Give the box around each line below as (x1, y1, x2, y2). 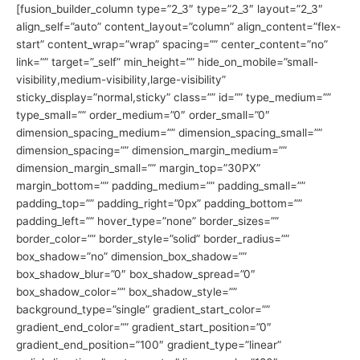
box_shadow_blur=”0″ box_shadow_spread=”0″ (16, 267, 256, 280)
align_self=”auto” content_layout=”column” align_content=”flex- (16, 19, 341, 33)
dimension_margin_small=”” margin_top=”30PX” (16, 161, 260, 174)
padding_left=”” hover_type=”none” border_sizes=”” (16, 214, 279, 227)
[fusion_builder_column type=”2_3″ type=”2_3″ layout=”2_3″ (16, 2, 323, 15)
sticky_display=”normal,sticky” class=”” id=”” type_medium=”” (16, 90, 331, 104)
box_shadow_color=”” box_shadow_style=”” (16, 284, 237, 298)
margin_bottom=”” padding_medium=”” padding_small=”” (16, 178, 305, 192)
